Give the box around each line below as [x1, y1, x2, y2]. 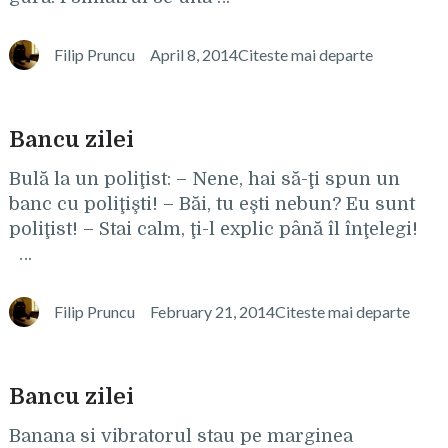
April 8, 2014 [149, 45, 238, 64]
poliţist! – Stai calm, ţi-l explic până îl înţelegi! [8, 219, 418, 239]
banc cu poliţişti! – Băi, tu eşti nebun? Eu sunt [8, 194, 415, 214]
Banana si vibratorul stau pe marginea [8, 426, 353, 446]
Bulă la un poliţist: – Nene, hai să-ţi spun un [8, 169, 400, 189]
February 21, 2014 [149, 302, 275, 321]
